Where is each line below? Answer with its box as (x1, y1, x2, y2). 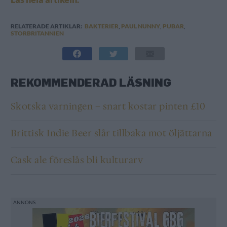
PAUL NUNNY (121, 22, 160, 30)
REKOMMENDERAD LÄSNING (10, 75, 171, 89)
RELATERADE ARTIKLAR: (10, 22, 82, 30)
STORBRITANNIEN (10, 29, 64, 37)
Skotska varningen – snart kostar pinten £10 (10, 100, 206, 113)
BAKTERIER (84, 22, 119, 30)
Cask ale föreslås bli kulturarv (10, 154, 145, 167)
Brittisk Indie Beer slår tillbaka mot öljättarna (10, 127, 212, 140)
